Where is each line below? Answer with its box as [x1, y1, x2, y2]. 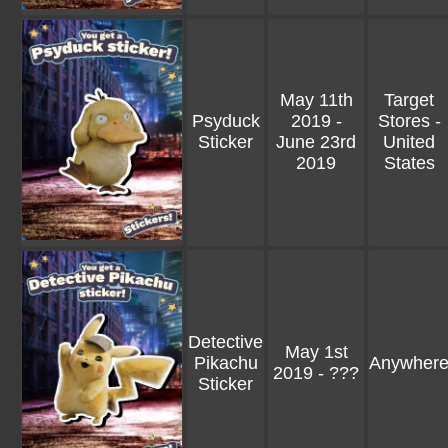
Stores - [377, 111, 441, 131]
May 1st [284, 342, 348, 362]
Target [384, 90, 434, 110]
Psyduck [191, 111, 260, 131]
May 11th [279, 90, 353, 110]
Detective [188, 332, 263, 352]
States [383, 153, 435, 173]
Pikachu [193, 353, 258, 373]
